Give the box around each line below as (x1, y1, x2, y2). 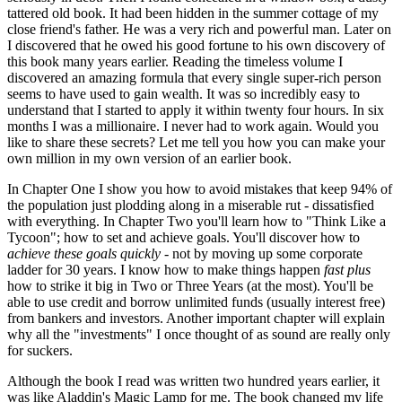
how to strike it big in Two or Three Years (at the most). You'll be (7, 277, 373, 293)
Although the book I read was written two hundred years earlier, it (7, 372, 380, 389)
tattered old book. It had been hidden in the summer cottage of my (7, 4, 379, 21)
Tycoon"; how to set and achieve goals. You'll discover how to (7, 229, 360, 245)
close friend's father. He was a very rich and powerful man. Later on (7, 21, 391, 37)
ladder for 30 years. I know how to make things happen (7, 261, 324, 277)
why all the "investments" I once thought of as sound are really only (7, 326, 390, 342)
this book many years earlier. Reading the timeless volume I (7, 53, 343, 69)
